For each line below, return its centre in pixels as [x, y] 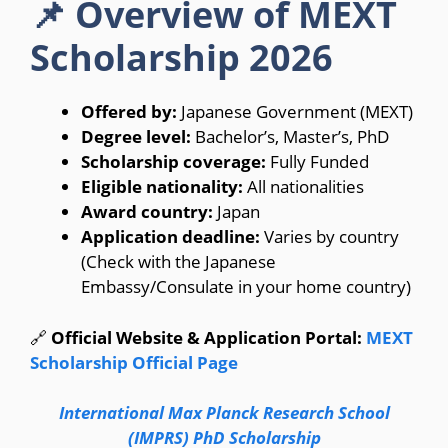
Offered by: [129, 112]
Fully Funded [317, 162]
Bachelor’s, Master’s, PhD [290, 137]
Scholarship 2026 [181, 58]
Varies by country [329, 237]
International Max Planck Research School [224, 413]
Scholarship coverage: [173, 162]
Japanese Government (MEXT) [295, 112]
